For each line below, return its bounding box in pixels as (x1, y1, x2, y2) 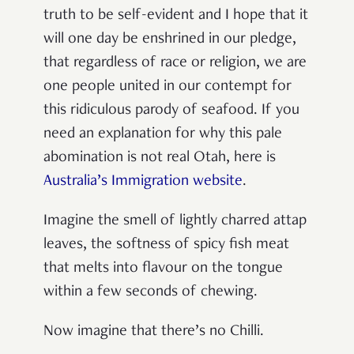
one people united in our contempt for (43, 79, 292, 96)
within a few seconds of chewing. (43, 284, 258, 301)
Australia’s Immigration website (43, 174, 243, 190)
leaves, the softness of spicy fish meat (43, 237, 289, 254)
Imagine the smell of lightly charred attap (43, 213, 307, 230)
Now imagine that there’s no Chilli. (43, 324, 264, 341)
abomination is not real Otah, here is (43, 150, 276, 167)
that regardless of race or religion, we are (43, 55, 307, 72)
